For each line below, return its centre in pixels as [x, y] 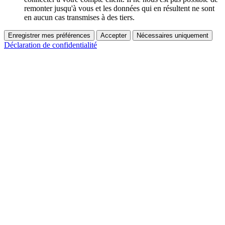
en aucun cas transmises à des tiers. [79, 17]
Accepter [114, 35]
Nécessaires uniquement [173, 35]
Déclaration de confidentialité [50, 45]
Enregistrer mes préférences [49, 35]
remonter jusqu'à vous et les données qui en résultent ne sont [119, 8]
